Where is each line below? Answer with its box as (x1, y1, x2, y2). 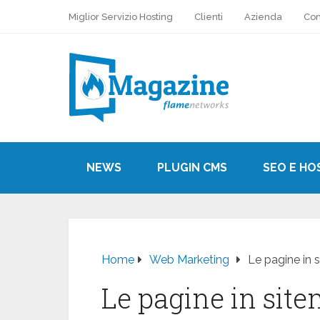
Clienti (194, 11, 223, 22)
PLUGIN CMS (157, 160, 227, 174)
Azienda (244, 11, 282, 22)
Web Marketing (149, 252, 229, 266)
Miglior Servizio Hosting (69, 11, 173, 22)
